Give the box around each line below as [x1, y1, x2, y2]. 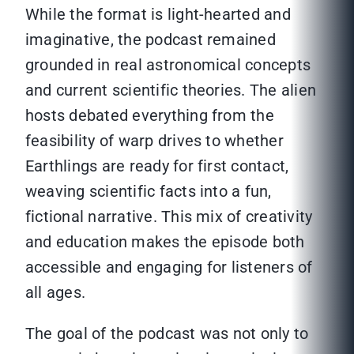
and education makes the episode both [25, 232, 305, 252]
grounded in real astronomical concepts [25, 55, 311, 75]
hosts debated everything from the [25, 106, 274, 126]
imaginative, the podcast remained [25, 30, 276, 50]
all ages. [25, 283, 86, 303]
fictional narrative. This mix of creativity [25, 207, 313, 227]
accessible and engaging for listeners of [25, 258, 313, 277]
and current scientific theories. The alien [25, 81, 317, 100]
